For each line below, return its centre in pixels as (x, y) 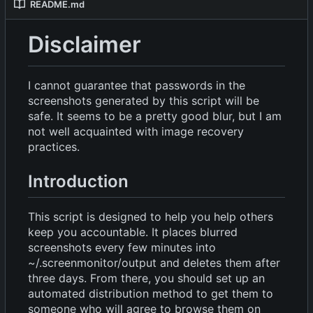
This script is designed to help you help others (151, 216)
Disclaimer (85, 45)
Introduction (78, 181)
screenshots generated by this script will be (144, 100)
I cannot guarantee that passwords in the (137, 85)
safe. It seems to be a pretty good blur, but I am (155, 116)
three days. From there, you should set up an (146, 278)
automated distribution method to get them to (151, 293)
